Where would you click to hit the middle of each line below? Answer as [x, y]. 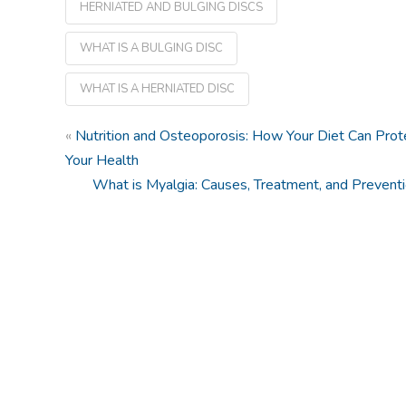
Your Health [102, 160]
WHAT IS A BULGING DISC [151, 48]
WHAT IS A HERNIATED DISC [157, 88]
